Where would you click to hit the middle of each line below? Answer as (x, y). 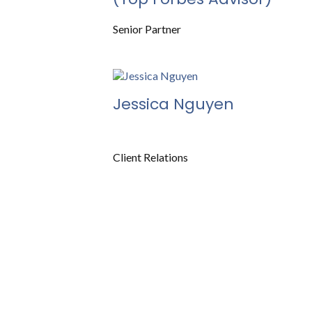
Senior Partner (147, 29)
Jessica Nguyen (173, 104)
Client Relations (150, 157)
